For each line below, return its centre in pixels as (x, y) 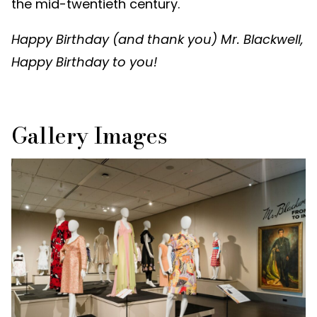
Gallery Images (90, 136)
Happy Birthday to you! (84, 62)
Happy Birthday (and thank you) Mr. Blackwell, (157, 40)
